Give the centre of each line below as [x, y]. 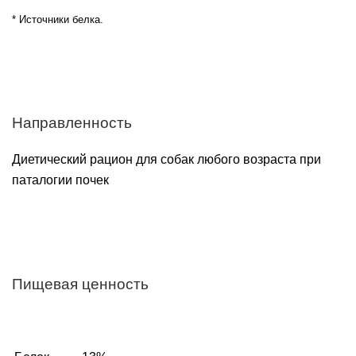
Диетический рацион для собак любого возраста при [166, 160]
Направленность [72, 122]
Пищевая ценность [80, 284]
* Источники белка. [58, 19]
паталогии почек [60, 180]
